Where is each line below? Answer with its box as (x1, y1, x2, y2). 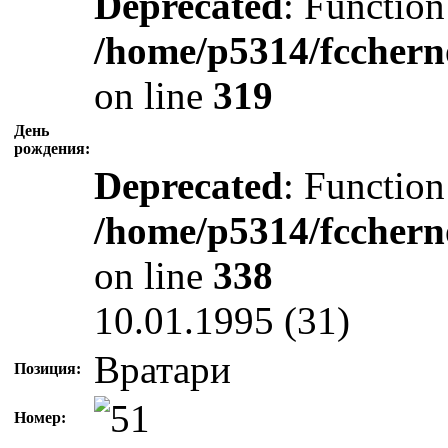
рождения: (14, 140, 90, 157)
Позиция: (14, 360, 81, 377)
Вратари (94, 348, 231, 391)
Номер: (14, 409, 66, 426)
